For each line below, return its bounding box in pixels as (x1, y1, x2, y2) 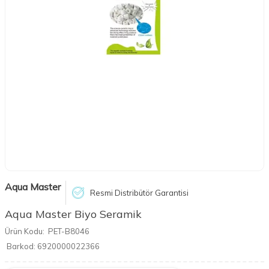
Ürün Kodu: (5, 226, 44, 236)
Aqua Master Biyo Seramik (5, 207, 142, 221)
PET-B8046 (48, 226, 89, 236)
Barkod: (7, 241, 35, 251)
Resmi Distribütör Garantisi (90, 187, 189, 198)
